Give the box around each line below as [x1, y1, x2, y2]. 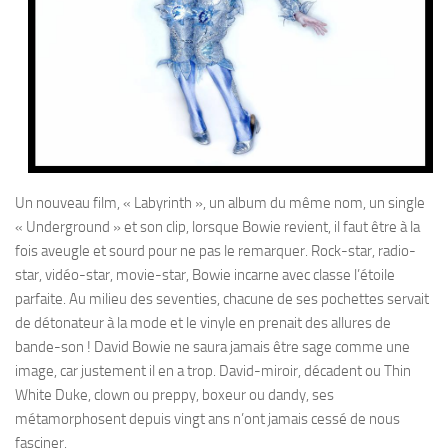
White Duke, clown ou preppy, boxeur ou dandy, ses [15, 386, 334, 405]
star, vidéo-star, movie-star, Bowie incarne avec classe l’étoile [15, 266, 395, 285]
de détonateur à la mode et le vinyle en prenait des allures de [15, 314, 391, 333]
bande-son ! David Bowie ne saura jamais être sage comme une [15, 338, 410, 357]
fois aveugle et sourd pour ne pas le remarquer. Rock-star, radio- [15, 242, 416, 261]
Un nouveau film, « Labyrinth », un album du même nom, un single [15, 194, 425, 213]
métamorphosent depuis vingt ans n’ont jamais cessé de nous [15, 410, 400, 429]
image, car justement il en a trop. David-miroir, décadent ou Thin [15, 362, 411, 381]
